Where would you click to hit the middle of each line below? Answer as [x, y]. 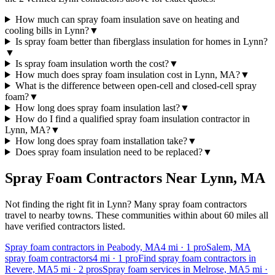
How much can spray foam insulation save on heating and [127, 19]
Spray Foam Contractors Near [103, 178]
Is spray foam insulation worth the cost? [92, 63]
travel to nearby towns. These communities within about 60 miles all [137, 215]
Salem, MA [229, 247]
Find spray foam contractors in [197, 258]
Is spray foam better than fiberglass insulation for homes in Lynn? [141, 41]
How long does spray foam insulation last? [97, 107]
